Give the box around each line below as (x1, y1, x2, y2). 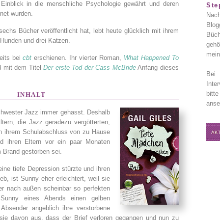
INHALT (17, 91, 46, 98)
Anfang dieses (136, 64, 179, 71)
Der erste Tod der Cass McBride (43, 64, 136, 71)
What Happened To (124, 54, 179, 61)
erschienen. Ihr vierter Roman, (31, 54, 124, 61)
